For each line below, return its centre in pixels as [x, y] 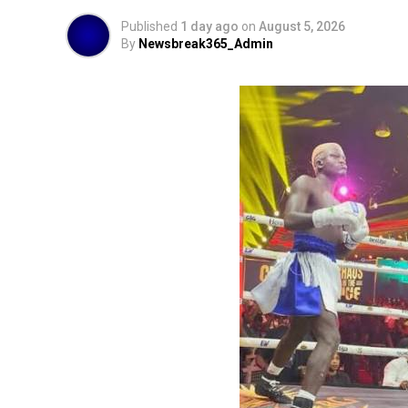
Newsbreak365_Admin [206, 44]
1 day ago [209, 26]
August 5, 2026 [302, 26]
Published [149, 26]
